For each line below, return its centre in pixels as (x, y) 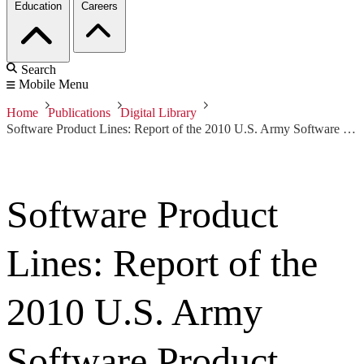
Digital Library (158, 113)
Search (39, 70)
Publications (79, 113)
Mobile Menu (54, 84)
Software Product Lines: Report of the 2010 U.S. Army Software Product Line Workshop (349, 129)
